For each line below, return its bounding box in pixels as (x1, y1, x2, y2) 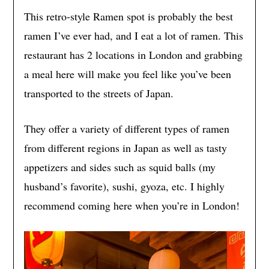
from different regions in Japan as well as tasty (23, 141, 227, 156)
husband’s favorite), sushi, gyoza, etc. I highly (23, 179, 225, 194)
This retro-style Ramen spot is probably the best (23, 9, 233, 24)
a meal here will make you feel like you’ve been (23, 67, 231, 82)
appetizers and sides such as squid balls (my (23, 160, 216, 175)
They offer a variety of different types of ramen (23, 121, 229, 136)
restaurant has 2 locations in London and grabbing (23, 47, 243, 62)
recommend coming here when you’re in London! (23, 198, 240, 213)
